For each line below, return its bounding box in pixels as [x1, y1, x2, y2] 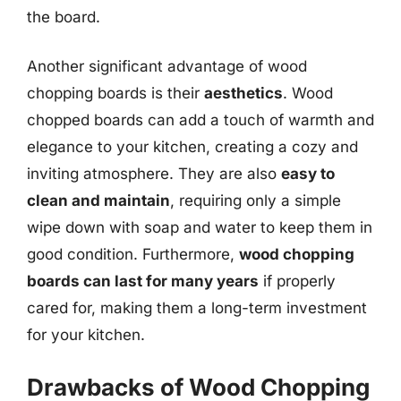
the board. [27, 7, 100, 26]
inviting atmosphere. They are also [27, 165, 281, 183]
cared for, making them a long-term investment [27, 299, 367, 317]
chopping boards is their [27, 84, 204, 102]
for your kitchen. [27, 326, 145, 344]
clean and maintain [27, 192, 170, 209]
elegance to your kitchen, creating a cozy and [27, 138, 358, 156]
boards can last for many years [27, 272, 259, 290]
